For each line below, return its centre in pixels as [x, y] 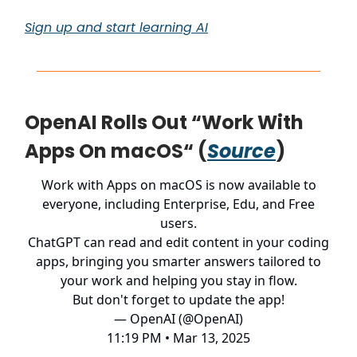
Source [241, 151]
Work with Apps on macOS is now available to [178, 184]
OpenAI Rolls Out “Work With [164, 122]
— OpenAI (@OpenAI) [178, 318]
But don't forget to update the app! [178, 299]
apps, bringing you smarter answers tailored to [178, 261]
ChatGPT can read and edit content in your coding [178, 242]
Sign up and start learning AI [116, 27]
